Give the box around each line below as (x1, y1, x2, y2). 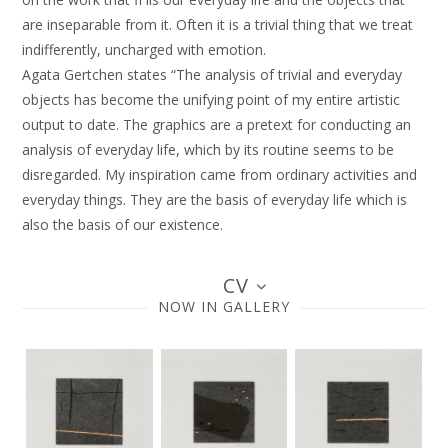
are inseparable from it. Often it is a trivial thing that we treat (22, 15, 414, 34)
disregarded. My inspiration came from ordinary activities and (22, 165, 418, 184)
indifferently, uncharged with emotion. (22, 40, 267, 59)
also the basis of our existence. (22, 215, 224, 234)
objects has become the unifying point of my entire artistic (22, 90, 401, 109)
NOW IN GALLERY (158, 297, 290, 316)
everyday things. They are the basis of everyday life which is (22, 190, 408, 209)
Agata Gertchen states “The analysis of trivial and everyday (22, 65, 403, 84)
